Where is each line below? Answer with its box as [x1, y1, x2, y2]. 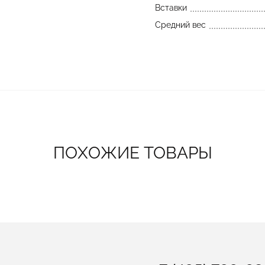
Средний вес [154, 20, 206, 30]
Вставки [154, 3, 187, 12]
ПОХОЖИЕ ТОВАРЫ [53, 143, 212, 163]
